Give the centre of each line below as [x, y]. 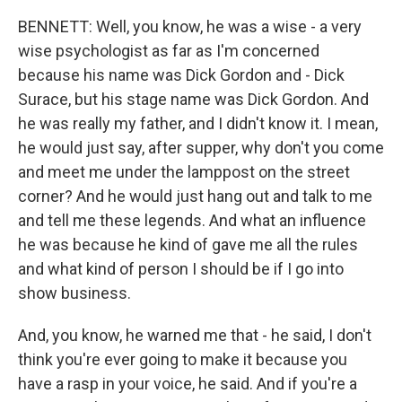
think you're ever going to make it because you [183, 359]
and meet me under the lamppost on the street [184, 172]
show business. [74, 293]
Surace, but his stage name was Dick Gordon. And [193, 99]
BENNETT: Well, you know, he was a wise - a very [190, 26]
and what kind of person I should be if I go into [181, 269]
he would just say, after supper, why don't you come [201, 148]
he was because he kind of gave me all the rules [188, 245]
